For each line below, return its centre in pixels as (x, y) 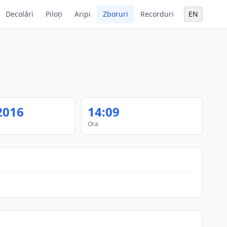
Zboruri (116, 14)
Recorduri (157, 14)
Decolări (20, 14)
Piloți (54, 14)
